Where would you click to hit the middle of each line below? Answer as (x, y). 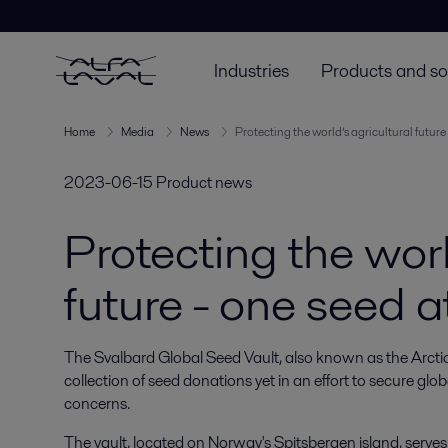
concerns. (97, 403)
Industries (251, 70)
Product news (204, 182)
